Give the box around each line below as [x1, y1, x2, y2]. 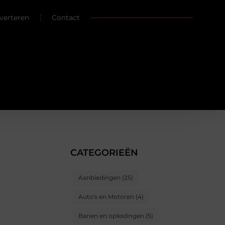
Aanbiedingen [78, 174, 121, 182]
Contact [52, 13, 80, 22]
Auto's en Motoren [78, 193, 134, 201]
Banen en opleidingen [78, 212, 144, 220]
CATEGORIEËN [70, 147, 138, 159]
